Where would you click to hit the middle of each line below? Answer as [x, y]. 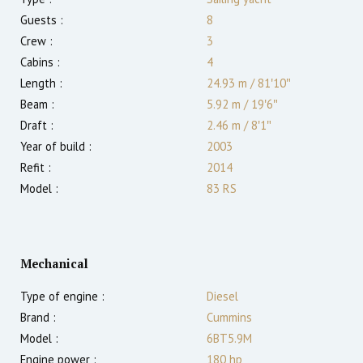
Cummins [229, 318]
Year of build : [56, 147]
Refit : [36, 168]
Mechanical [54, 264]
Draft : [37, 126]
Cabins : [40, 62]
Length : [41, 83]
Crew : [36, 41]
